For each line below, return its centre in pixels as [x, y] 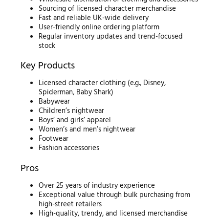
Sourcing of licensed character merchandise [108, 9]
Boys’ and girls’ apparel [75, 120]
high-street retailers [70, 204]
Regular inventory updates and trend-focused [111, 36]
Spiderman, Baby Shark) [76, 93]
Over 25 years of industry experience [97, 186]
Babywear [55, 102]
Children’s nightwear [72, 111]
